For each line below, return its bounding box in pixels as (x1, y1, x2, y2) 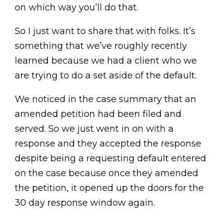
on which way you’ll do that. (15, 2, 138, 13)
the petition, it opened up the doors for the (15, 183, 204, 193)
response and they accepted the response (15, 138, 201, 149)
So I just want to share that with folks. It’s (15, 26, 195, 37)
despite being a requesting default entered (15, 153, 206, 164)
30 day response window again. (15, 197, 155, 208)
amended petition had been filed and (15, 109, 182, 119)
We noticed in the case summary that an (15, 94, 196, 105)
